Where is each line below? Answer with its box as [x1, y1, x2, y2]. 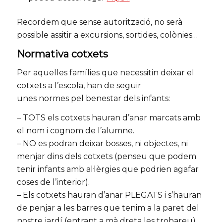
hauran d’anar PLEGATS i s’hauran [65, 190, 202, 200]
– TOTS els [16, 113, 60, 123]
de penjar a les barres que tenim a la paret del [16, 203, 199, 213]
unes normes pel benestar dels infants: [16, 93, 170, 103]
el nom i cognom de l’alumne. [16, 126, 134, 136]
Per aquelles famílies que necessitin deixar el [16, 67, 194, 77]
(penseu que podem [112, 152, 196, 162]
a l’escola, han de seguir [46, 80, 141, 90]
